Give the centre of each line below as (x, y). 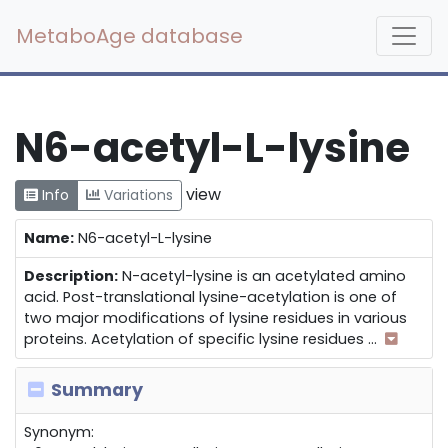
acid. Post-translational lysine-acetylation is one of (210, 297)
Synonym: (59, 432)
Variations (136, 195)
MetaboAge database (129, 36)
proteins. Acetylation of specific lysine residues (196, 339)
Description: (71, 276)
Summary (95, 390)
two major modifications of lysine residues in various (215, 318)
